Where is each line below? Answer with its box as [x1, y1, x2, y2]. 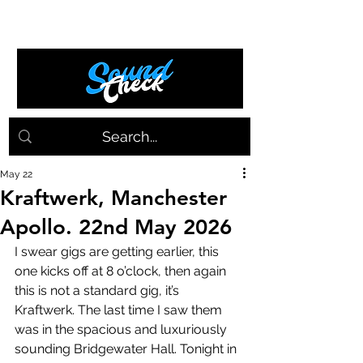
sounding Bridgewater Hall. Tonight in [15, 341, 240, 357]
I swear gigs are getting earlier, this [15, 244, 222, 259]
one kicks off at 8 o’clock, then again [15, 263, 229, 279]
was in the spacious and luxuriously [15, 322, 230, 337]
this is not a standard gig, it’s [15, 283, 182, 298]
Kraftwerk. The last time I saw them [15, 302, 225, 318]
